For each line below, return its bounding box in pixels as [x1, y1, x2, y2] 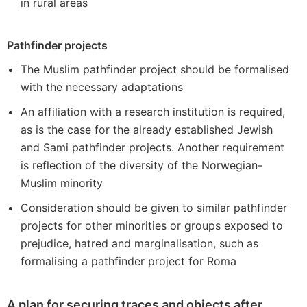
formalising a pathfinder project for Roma [21, 254, 236, 268]
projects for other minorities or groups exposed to [21, 219, 283, 232]
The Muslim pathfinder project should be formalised [21, 62, 289, 76]
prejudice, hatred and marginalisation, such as [21, 236, 258, 250]
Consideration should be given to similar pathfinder [21, 201, 287, 214]
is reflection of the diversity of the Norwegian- [21, 158, 262, 172]
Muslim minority [21, 176, 103, 190]
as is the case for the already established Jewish [21, 123, 273, 136]
